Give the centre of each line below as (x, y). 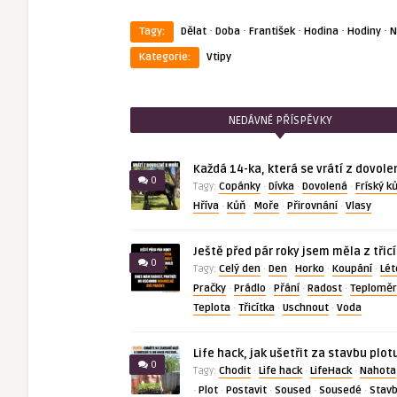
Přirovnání (312, 206)
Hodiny (364, 31)
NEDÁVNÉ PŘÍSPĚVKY (280, 121)
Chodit (235, 371)
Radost (325, 288)
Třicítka (257, 308)
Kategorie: (165, 57)
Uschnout (306, 308)
